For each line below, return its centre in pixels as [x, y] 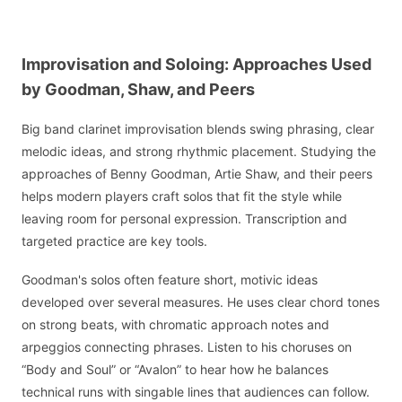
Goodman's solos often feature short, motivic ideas [170, 279]
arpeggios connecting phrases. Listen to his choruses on [187, 346]
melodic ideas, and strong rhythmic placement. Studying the [199, 152]
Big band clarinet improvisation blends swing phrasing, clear [198, 129]
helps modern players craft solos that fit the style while [182, 197]
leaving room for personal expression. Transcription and [184, 219]
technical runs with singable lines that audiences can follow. [196, 391]
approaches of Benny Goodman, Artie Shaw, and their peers [197, 174]
